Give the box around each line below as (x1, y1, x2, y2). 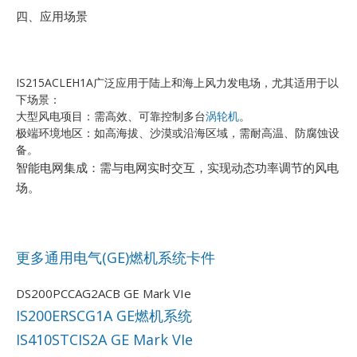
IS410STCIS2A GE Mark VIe (16, 329, 193, 349)
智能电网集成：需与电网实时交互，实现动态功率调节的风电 (16, 159, 339, 176)
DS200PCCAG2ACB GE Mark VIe (16, 284, 191, 301)
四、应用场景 (16, 8, 88, 25)
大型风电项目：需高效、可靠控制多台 (16, 108, 206, 124)
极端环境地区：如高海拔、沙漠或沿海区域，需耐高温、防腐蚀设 (16, 125, 339, 141)
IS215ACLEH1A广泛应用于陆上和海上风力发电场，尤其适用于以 (16, 75, 339, 91)
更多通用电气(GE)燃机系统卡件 (16, 248, 215, 268)
